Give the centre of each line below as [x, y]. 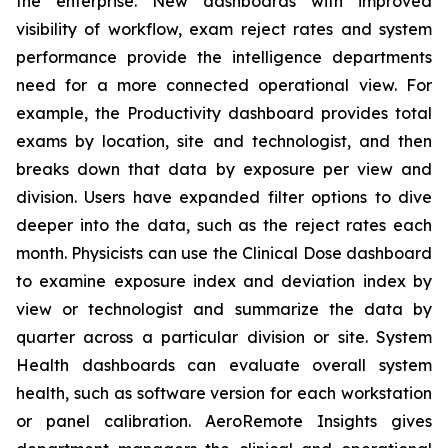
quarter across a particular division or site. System [224, 337]
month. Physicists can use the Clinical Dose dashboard [224, 253]
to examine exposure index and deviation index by [224, 281]
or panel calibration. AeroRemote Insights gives [224, 421]
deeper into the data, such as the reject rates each [224, 225]
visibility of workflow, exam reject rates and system [224, 29]
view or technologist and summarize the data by [224, 309]
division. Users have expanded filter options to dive [224, 197]
